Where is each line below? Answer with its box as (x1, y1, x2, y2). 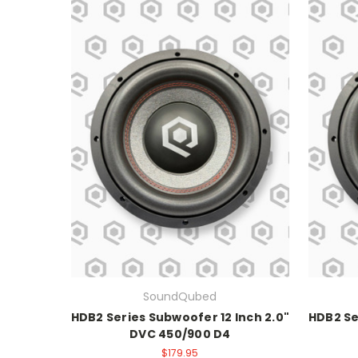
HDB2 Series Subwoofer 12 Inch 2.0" (70, 308, 290, 325)
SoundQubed (143, 288, 217, 304)
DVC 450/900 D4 (129, 325, 231, 342)
